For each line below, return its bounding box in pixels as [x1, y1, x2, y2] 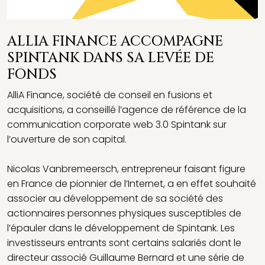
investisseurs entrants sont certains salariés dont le [7, 236, 241, 250]
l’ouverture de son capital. [7, 132, 127, 147]
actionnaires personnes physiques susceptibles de [7, 206, 241, 221]
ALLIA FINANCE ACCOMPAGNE [7, 32, 223, 51]
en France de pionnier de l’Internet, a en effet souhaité [7, 177, 256, 191]
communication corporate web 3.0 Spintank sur [7, 118, 227, 132]
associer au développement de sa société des [7, 192, 223, 206]
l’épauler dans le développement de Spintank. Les [7, 221, 235, 235]
